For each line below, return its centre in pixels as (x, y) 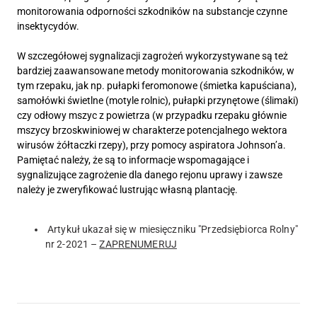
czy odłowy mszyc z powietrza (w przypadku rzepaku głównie (152, 115)
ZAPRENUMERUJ (138, 244)
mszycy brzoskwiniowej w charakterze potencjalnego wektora (152, 130)
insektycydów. (49, 26)
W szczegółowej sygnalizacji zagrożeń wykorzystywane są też (152, 56)
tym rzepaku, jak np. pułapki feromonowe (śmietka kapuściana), (157, 85)
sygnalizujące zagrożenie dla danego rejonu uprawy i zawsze (150, 174)
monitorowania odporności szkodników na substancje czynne (152, 11)
